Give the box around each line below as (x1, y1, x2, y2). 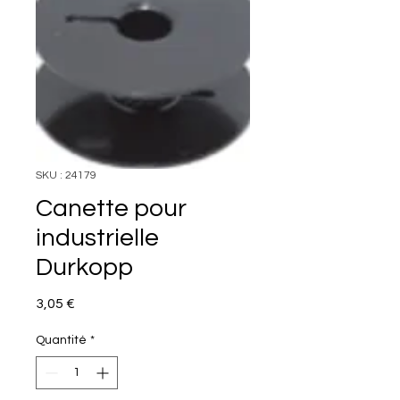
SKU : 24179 (36, 170, 96, 182)
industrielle (36, 225, 159, 252)
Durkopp (36, 254, 133, 281)
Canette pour (36, 196, 187, 222)
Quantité (36, 334, 87, 347)
